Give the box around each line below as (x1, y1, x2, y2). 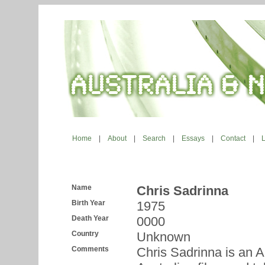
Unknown (137, 230, 190, 244)
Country (72, 230, 99, 238)
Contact (221, 134, 245, 143)
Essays (182, 134, 205, 143)
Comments (72, 245, 109, 253)
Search (143, 134, 166, 143)
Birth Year (72, 199, 105, 207)
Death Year (72, 214, 109, 222)
